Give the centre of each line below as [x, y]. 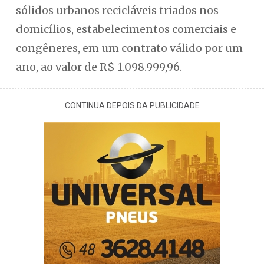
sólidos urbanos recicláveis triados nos [117, 10]
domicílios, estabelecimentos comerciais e [126, 29]
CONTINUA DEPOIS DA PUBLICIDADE [132, 105]
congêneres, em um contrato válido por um [129, 48]
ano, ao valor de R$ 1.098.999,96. [99, 67]
